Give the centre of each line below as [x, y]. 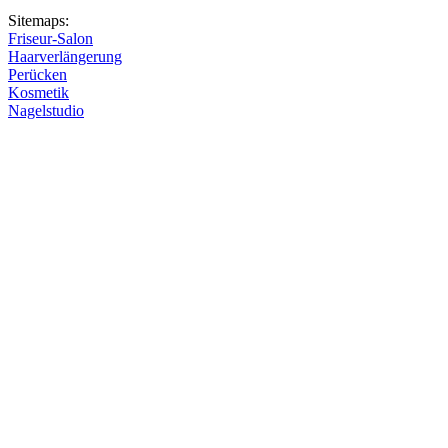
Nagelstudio [46, 111]
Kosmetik [38, 93]
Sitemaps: [38, 21]
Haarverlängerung [65, 57]
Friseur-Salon [50, 39]
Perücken [37, 75]
